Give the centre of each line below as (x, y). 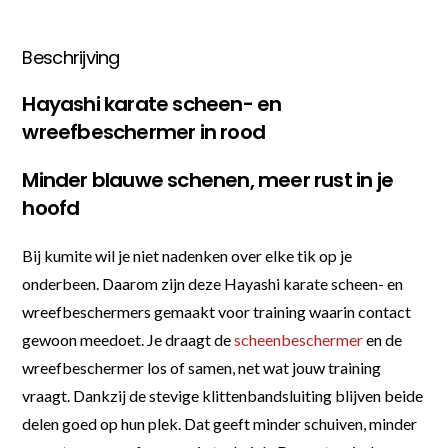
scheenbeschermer (299, 339)
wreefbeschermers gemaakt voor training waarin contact (217, 311)
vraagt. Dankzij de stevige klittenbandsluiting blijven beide (223, 395)
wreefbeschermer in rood (144, 131)
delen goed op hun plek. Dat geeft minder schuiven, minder (220, 423)
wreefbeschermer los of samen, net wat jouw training (202, 367)
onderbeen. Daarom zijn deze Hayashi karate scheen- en (213, 283)
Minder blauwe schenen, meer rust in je (208, 179)
